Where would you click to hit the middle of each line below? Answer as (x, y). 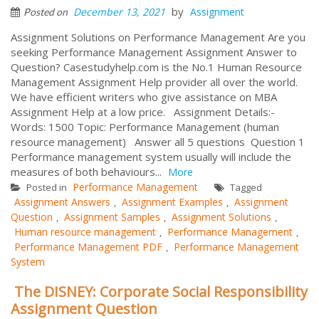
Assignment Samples (112, 216)
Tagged (245, 187)
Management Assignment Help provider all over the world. (154, 82)
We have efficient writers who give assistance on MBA (144, 96)
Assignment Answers (62, 202)
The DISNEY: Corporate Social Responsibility (161, 291)
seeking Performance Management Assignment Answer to (154, 52)
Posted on (47, 11)
